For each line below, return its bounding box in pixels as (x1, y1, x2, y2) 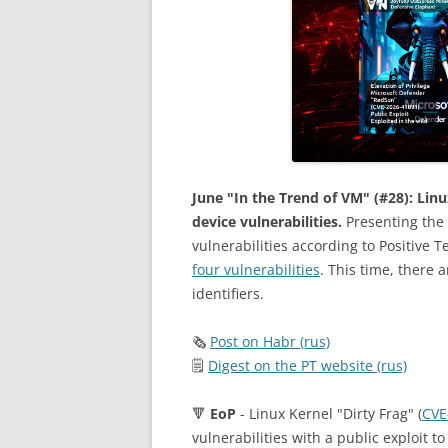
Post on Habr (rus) (210, 332, 330, 352)
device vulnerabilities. (192, 212, 342, 232)
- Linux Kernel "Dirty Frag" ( (236, 404, 422, 424)
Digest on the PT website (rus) (208, 356, 407, 376)
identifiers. (192, 284, 264, 304)
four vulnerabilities (192, 260, 320, 280)
